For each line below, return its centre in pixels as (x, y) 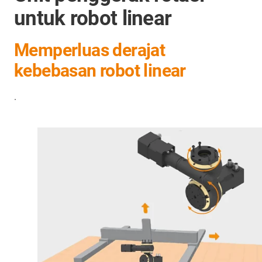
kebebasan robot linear (100, 70)
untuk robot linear (93, 18)
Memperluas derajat (90, 50)
